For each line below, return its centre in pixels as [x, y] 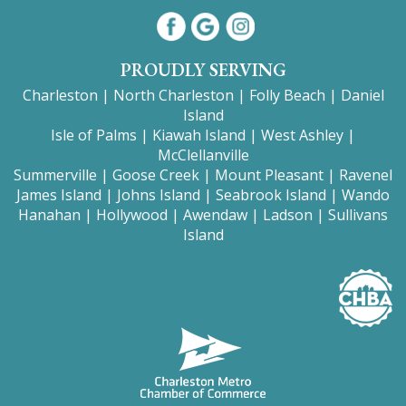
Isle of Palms [94, 135]
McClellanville [203, 155]
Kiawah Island [199, 135]
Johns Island [159, 195]
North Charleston [173, 96]
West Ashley [302, 135]
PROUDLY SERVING [203, 70]
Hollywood [132, 215]
